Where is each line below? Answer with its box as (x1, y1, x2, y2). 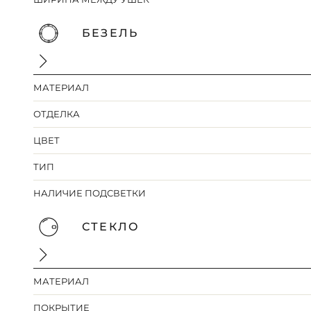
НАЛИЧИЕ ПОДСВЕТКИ (33, 187, 146, 199)
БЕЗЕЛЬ (82, 26, 138, 40)
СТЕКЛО (82, 220, 140, 234)
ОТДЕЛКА (33, 108, 81, 120)
